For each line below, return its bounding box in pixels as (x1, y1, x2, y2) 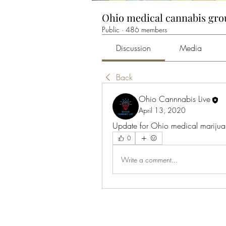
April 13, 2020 (139, 105, 186, 115)
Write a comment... (121, 154, 178, 164)
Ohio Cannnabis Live (139, 93, 210, 105)
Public (102, 25, 120, 35)
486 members (126, 25, 167, 35)
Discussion (116, 42, 151, 54)
